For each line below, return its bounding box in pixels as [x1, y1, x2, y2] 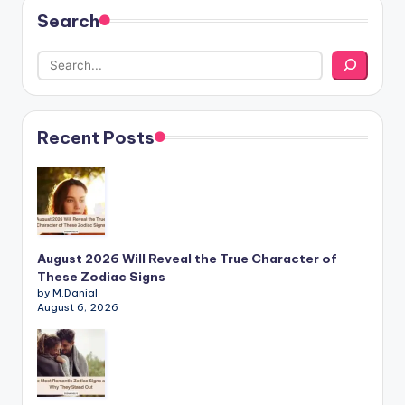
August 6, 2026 [37, 301, 118, 315]
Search [37, 9, 99, 32]
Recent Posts [37, 127, 155, 149]
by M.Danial [37, 287, 98, 300]
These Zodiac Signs [37, 268, 165, 286]
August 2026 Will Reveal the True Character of [37, 250, 337, 268]
